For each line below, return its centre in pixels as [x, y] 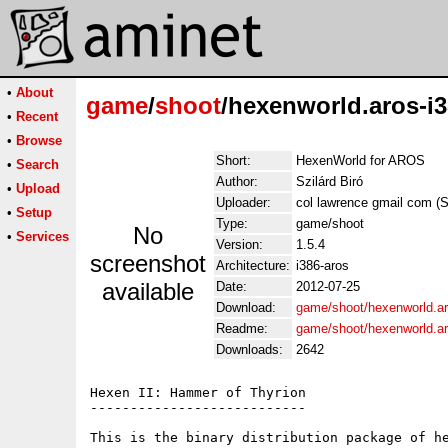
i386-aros [322, 265]
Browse [39, 140]
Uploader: [243, 202]
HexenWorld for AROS [360, 160]
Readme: [242, 328]
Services [42, 236]
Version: [239, 244]
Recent [37, 116]
